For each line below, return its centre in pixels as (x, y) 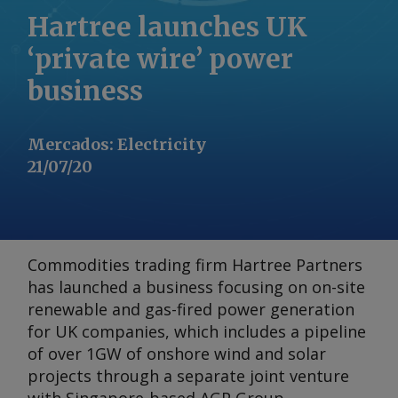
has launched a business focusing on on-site (196, 287)
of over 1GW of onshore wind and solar (177, 354)
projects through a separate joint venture (188, 376)
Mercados (68, 144)
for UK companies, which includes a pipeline (197, 331)
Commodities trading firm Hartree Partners (195, 265)
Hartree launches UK (167, 27)
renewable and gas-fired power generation (191, 309)
